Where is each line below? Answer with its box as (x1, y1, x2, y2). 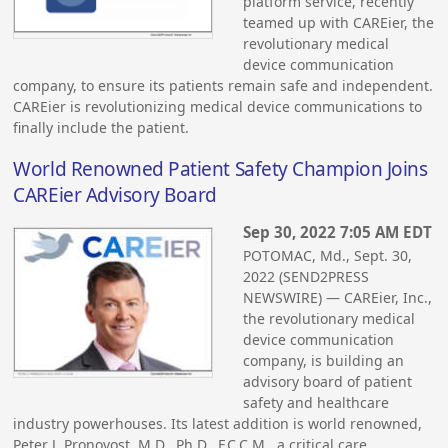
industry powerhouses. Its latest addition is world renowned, (13, 414, 423, 434)
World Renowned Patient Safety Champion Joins (13, 155, 428, 182)
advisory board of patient (243, 372, 413, 392)
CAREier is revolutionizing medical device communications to (13, 96, 423, 116)
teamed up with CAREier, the (243, 12, 435, 32)
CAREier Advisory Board (13, 181, 217, 208)
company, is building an (243, 351, 405, 371)
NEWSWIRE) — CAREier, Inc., (243, 288, 433, 308)
